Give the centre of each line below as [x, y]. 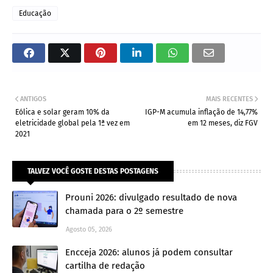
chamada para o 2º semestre [124, 211]
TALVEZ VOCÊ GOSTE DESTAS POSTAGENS [93, 171]
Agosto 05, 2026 [89, 229]
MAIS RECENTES [229, 99]
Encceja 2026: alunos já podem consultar [149, 252]
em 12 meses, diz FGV [223, 123]
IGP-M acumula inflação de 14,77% [201, 112]
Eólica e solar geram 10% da [62, 112]
